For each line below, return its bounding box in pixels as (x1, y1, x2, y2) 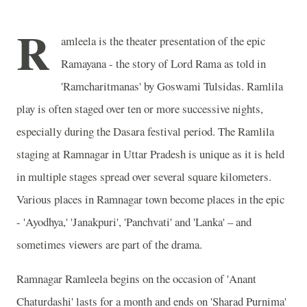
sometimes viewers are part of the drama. (16, 236, 202, 252)
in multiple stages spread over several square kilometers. (16, 169, 271, 184)
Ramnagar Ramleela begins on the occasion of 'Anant (16, 270, 256, 286)
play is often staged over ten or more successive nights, (16, 101, 263, 116)
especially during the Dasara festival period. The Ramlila (16, 123, 274, 139)
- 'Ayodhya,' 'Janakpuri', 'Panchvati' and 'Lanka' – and (16, 214, 251, 230)
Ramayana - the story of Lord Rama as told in (61, 56, 266, 71)
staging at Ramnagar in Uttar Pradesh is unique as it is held (16, 146, 284, 162)
